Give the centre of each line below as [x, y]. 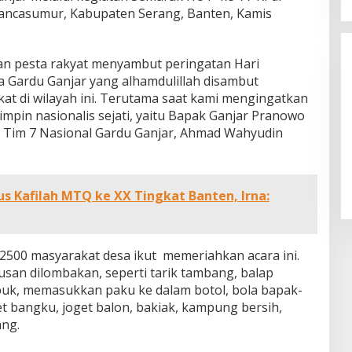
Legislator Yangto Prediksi [211, 42]
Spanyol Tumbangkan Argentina [225, 58]
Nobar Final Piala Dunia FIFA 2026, [231, 26]
